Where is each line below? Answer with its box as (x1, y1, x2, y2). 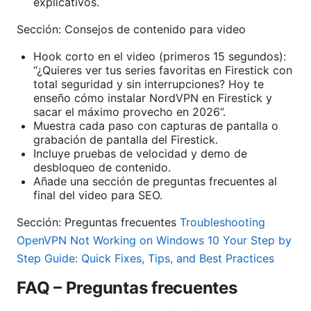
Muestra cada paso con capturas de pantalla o (33, 119, 278, 133)
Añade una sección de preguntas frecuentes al (33, 174, 277, 189)
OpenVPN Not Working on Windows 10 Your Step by (17, 233, 292, 248)
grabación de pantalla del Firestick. (33, 133, 218, 147)
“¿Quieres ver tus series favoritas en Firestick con (33, 63, 292, 78)
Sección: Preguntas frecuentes (17, 215, 180, 230)
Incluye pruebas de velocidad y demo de (33, 146, 247, 161)
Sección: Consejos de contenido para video (17, 22, 246, 37)
